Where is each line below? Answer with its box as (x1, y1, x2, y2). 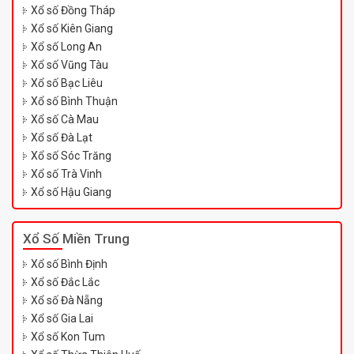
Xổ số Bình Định (31, 258, 107, 271)
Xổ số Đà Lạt (31, 131, 92, 145)
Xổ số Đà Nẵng (31, 294, 103, 307)
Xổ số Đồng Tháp (31, 4, 115, 17)
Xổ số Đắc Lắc (31, 276, 100, 289)
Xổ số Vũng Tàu (31, 58, 108, 72)
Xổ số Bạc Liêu (31, 77, 103, 90)
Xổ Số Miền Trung (23, 231, 130, 247)
